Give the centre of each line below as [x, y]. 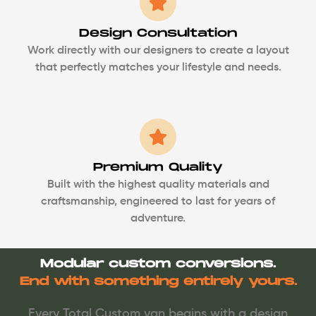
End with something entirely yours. [158, 282]
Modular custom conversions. [158, 265]
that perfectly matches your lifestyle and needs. [158, 67]
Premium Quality [158, 167]
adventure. [158, 218]
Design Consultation [158, 33]
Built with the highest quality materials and [158, 184]
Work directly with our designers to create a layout [158, 50]
